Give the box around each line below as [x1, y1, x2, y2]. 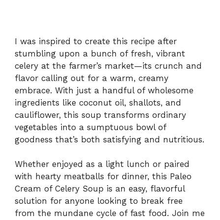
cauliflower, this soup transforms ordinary [15, 110, 186, 120]
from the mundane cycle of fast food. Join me [15, 208, 205, 219]
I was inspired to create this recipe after [15, 36, 177, 46]
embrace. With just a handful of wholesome [15, 85, 193, 95]
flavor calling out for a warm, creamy [15, 73, 168, 83]
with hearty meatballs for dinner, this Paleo [15, 171, 192, 182]
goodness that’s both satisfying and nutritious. [15, 134, 204, 144]
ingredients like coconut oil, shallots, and [15, 97, 181, 108]
